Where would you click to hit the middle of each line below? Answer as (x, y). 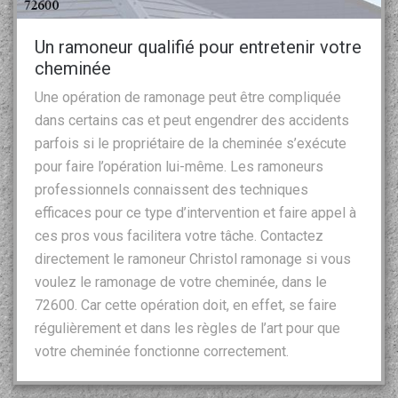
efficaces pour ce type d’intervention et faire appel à (195, 212)
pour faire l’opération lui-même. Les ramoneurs (179, 166)
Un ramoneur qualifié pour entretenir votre (198, 47)
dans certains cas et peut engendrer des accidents (192, 120)
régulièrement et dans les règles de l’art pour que (187, 328)
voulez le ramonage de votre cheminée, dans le (181, 282)
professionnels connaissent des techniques (171, 189)
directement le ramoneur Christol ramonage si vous (193, 259)
